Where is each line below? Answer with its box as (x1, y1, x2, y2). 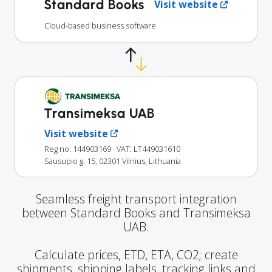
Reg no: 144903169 (44, 143, 111, 154)
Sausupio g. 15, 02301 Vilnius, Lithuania (44, 155, 181, 166)
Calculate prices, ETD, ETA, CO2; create (34, 246, 238, 263)
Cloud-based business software (44, 20, 156, 32)
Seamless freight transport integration (35, 190, 237, 207)
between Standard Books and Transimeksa (21, 204, 251, 221)
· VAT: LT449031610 (113, 143, 180, 154)
